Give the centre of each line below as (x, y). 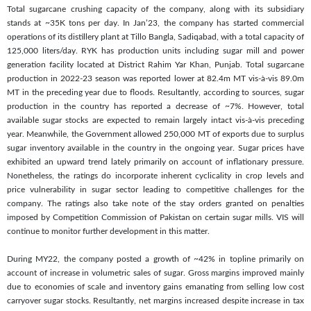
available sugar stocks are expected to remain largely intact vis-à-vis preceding (155, 120)
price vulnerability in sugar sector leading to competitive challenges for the (155, 189)
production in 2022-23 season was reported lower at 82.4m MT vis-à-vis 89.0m (155, 78)
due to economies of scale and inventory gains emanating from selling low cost (155, 286)
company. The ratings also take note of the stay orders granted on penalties (155, 203)
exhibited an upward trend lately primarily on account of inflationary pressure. (155, 161)
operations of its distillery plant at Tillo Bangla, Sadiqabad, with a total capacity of (155, 36)
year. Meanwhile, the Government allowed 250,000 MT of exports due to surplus (155, 134)
